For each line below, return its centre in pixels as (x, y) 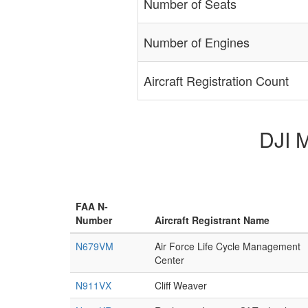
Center (169, 260)
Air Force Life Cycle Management (228, 246)
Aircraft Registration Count (216, 80)
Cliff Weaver (181, 286)
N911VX (93, 286)
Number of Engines (196, 42)
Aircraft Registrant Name (212, 220)
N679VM (95, 246)
